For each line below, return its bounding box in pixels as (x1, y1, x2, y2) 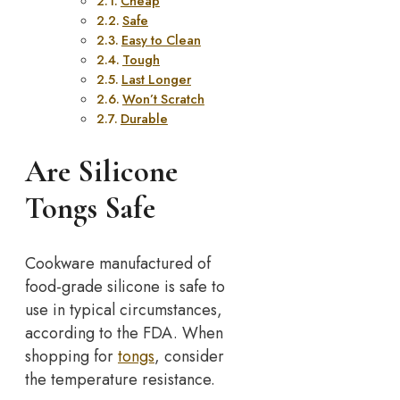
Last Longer (121, 70, 191, 89)
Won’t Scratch (121, 89, 204, 109)
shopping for (25, 345, 118, 369)
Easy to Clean (121, 30, 201, 50)
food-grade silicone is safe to (25, 275, 225, 299)
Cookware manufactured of (25, 252, 211, 276)
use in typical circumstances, (25, 298, 222, 322)
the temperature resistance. (25, 368, 215, 392)
